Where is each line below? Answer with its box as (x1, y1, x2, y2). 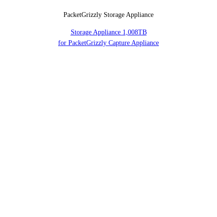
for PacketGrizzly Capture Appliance (58, 39, 159, 46)
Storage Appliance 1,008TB (70, 28, 147, 36)
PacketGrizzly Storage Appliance (63, 11, 154, 18)
